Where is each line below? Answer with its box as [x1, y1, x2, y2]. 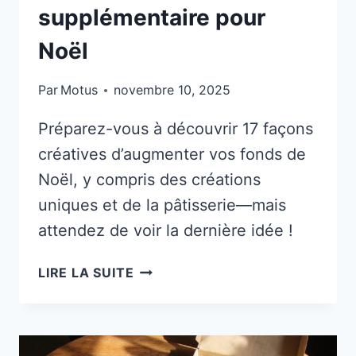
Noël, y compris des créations [38, 170, 261, 190]
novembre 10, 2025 [114, 82, 231, 99]
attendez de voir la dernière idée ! [38, 221, 293, 241]
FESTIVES [133, 300, 199, 316]
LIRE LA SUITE [38, 265, 134, 281]
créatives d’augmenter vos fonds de [38, 145, 306, 164]
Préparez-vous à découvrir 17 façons [38, 119, 313, 139]
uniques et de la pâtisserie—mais [38, 195, 286, 215]
